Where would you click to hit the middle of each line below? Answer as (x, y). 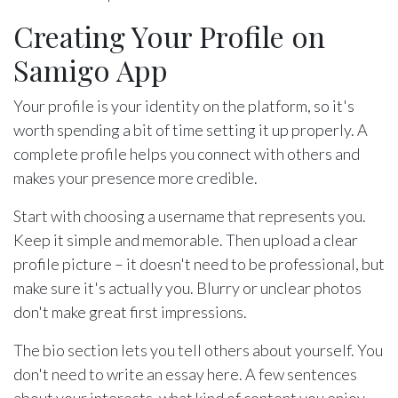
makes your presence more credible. (135, 178)
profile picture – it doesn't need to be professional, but (199, 264)
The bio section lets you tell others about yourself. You (198, 350)
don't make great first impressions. (130, 312)
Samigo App (91, 70)
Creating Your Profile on (169, 36)
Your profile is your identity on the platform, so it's (184, 106)
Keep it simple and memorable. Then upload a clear (186, 240)
